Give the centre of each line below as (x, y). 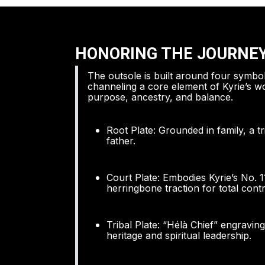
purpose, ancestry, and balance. (160, 97)
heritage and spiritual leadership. (179, 236)
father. (121, 141)
